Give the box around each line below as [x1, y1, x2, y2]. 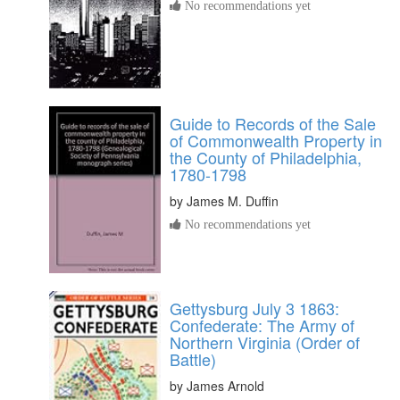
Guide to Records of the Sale [170, 112, 376, 136]
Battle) [170, 346, 216, 371]
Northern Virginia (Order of [170, 329, 360, 354]
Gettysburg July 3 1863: [170, 296, 339, 320]
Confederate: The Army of [170, 312, 354, 337]
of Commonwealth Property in [170, 129, 382, 153]
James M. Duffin [187, 192, 279, 211]
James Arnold [187, 376, 264, 395]
